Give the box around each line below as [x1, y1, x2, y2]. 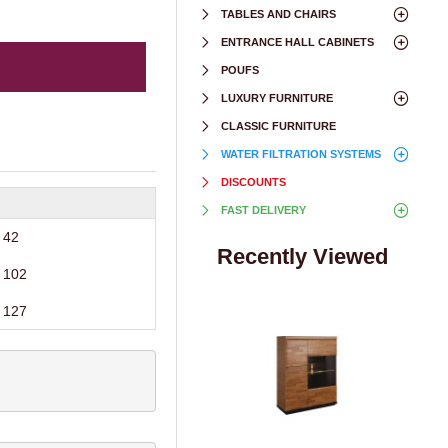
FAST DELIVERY [221, 204, 306, 216]
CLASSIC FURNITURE [221, 120, 336, 132]
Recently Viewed [217, 244, 388, 269]
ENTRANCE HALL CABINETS [221, 36, 374, 48]
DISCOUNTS [221, 176, 286, 188]
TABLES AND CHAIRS [221, 8, 336, 20]
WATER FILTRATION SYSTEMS [221, 148, 381, 160]
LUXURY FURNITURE [221, 92, 333, 104]
